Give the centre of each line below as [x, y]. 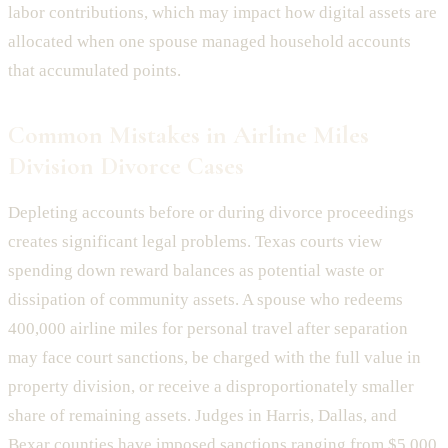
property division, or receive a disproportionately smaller [211, 387]
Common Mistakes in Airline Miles [188, 135]
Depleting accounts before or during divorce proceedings [211, 213]
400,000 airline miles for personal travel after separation [208, 329]
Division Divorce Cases [126, 166]
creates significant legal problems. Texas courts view [195, 242]
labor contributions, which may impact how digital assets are [222, 13]
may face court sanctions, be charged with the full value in [214, 358]
